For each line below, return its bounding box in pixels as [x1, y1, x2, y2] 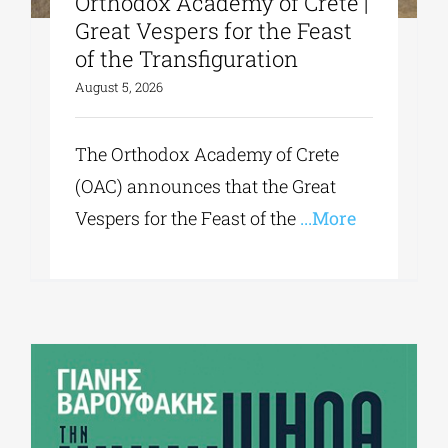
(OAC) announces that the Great [75, 174, 337, 199]
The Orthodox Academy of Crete [75, 142, 340, 167]
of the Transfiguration [75, 44, 299, 74]
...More [296, 206, 357, 231]
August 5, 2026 [75, 78, 164, 97]
